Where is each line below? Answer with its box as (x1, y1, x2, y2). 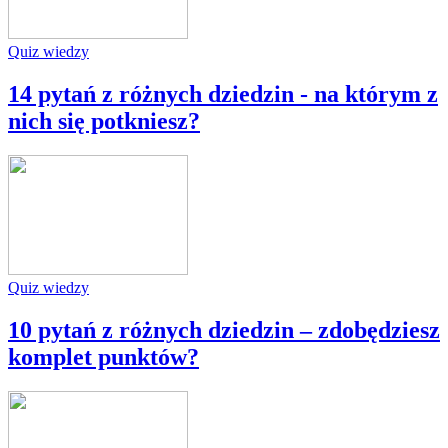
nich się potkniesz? (8, 108, 200, 135)
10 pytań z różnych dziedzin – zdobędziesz (8, 317, 440, 344)
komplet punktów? (8, 344, 199, 371)
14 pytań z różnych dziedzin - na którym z (8, 81, 438, 108)
